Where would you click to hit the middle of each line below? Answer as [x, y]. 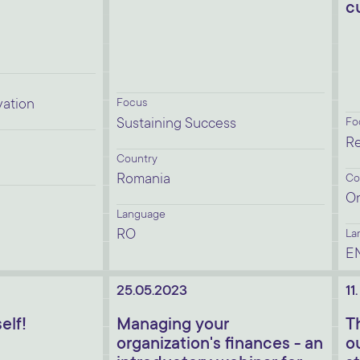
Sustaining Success [176, 125]
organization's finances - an [220, 345]
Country [137, 160]
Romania [143, 180]
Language [141, 215]
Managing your [173, 325]
